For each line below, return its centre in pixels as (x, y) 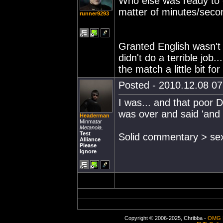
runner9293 (94, 13)
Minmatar (91, 121)
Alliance (90, 139)
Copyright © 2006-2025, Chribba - (166, 218)
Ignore (88, 151)
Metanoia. (91, 127)
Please (88, 145)
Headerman (95, 115)
